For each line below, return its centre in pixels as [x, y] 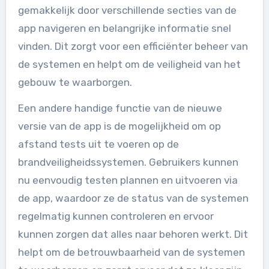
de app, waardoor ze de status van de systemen [133, 198]
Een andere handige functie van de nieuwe [120, 108]
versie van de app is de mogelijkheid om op [119, 126]
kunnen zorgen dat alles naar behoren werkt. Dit [133, 234]
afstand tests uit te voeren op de [98, 144]
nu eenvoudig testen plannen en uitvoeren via [128, 180]
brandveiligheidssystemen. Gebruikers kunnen [128, 162]
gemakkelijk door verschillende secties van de [127, 10]
